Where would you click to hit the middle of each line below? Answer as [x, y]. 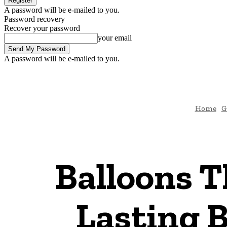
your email [115, 38]
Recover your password [42, 28]
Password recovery [34, 19]
